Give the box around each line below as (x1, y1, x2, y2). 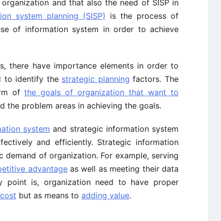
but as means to (16, 190, 81, 200)
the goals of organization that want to (24, 87, 179, 97)
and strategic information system (50, 124, 179, 134)
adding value (81, 190, 129, 200)
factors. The (129, 74, 179, 84)
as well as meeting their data (67, 164, 179, 174)
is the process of (106, 11, 179, 21)
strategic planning (62, 74, 130, 84)
